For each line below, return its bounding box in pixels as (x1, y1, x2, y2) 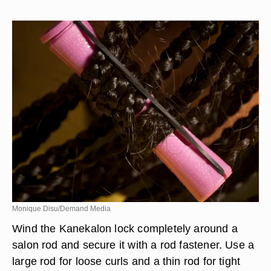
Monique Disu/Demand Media (12, 204, 111, 213)
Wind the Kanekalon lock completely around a (12, 222, 238, 235)
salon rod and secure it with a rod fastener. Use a (12, 238, 255, 251)
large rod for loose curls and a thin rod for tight (12, 255, 241, 267)
